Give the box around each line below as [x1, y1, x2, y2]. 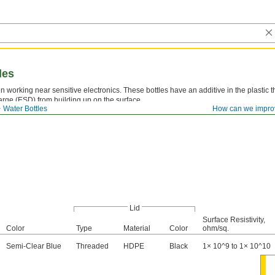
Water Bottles [3, 104, 47, 113]
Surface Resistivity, [203, 215, 265, 224]
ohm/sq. [203, 224, 229, 233]
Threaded [76, 242, 109, 250]
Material [123, 224, 150, 233]
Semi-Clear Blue [6, 242, 61, 250]
